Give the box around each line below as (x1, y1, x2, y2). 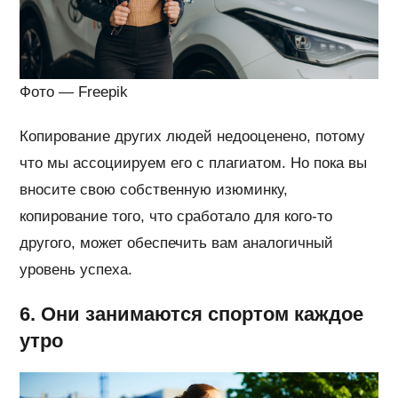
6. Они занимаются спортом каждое (20, 302, 364, 325)
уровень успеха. (20, 260, 133, 278)
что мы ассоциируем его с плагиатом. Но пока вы (20, 154, 368, 171)
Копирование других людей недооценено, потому (20, 127, 366, 145)
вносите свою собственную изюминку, (20, 180, 289, 198)
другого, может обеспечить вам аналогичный (20, 234, 334, 251)
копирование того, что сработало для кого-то (20, 207, 333, 225)
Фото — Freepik (20, 83, 129, 100)
